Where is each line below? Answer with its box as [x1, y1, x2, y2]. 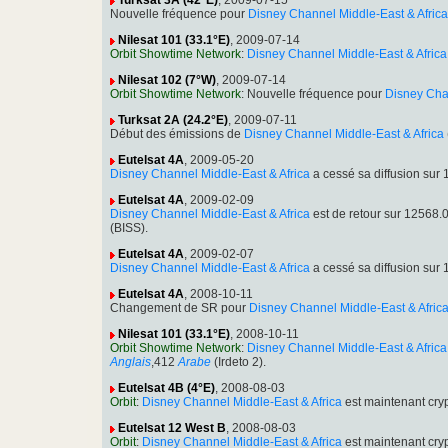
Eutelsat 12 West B [118, 421, 226, 436]
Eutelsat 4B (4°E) [118, 381, 215, 396]
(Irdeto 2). [211, 355, 266, 370]
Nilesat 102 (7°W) [118, 73, 216, 88]
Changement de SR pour [110, 301, 249, 316]
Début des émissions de [110, 127, 244, 142]
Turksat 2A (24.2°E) [118, 113, 228, 128]
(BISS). [110, 221, 148, 236]
